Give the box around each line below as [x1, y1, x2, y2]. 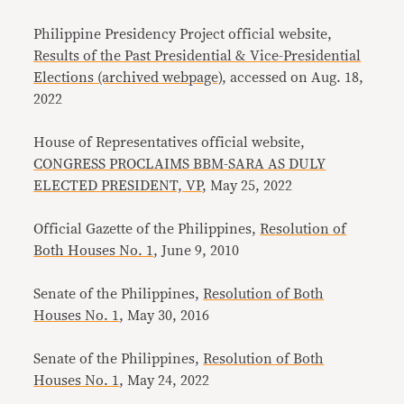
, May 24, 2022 [119, 372, 210, 388]
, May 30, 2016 [119, 308, 210, 323]
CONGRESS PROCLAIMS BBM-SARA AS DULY [33, 156, 326, 171]
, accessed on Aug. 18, [222, 69, 364, 85]
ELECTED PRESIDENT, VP [33, 178, 203, 193]
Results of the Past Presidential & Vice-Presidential [33, 48, 362, 63]
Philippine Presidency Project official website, [33, 26, 333, 41]
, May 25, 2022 [202, 178, 293, 193]
